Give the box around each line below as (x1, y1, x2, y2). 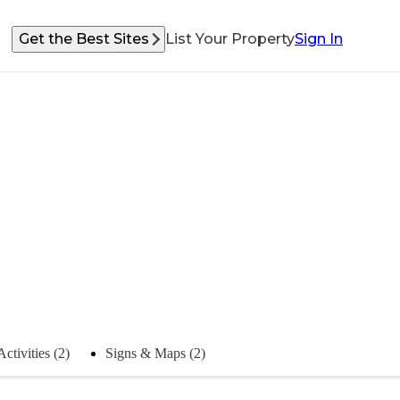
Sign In (295, 30, 343, 47)
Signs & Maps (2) (105, 345, 205, 361)
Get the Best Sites (19, 30, 149, 47)
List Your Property (165, 30, 295, 47)
